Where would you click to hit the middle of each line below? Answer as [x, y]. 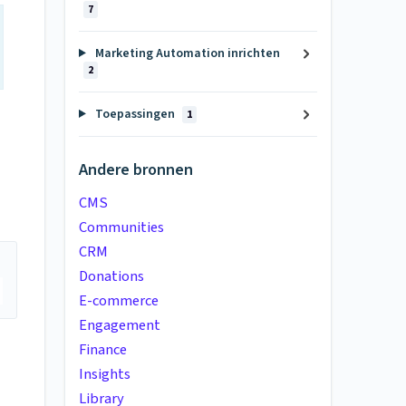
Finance [103, 349]
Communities [121, 227]
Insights [105, 374]
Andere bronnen [136, 169]
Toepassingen [135, 114]
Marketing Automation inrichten [186, 53]
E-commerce [119, 300]
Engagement [120, 325]
